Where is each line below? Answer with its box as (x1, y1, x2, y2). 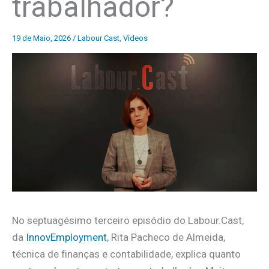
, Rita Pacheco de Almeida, (107, 231, 225, 243)
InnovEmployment (26, 231, 107, 243)
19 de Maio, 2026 (12, 33, 73, 43)
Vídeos (123, 33, 148, 43)
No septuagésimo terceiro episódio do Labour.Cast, (12, 214, 244, 226)
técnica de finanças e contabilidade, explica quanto (12, 247, 241, 260)
